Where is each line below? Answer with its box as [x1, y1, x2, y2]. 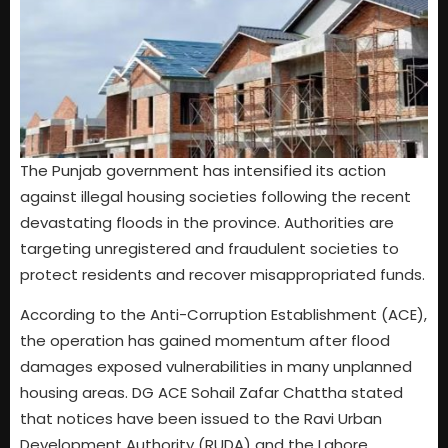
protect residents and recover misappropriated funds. [20, 264, 425, 286]
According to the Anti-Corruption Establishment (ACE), [20, 304, 427, 326]
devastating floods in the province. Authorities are [20, 212, 394, 234]
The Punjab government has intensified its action [20, 160, 386, 182]
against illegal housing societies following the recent [20, 186, 411, 208]
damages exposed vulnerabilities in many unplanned [20, 356, 412, 378]
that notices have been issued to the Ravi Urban [20, 408, 382, 430]
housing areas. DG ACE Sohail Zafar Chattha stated [20, 382, 403, 404]
